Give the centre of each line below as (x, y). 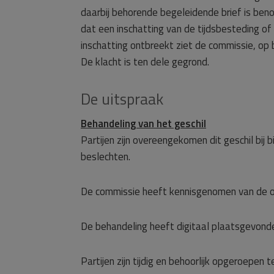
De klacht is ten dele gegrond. (145, 62)
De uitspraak (122, 99)
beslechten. (106, 157)
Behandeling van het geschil (143, 124)
